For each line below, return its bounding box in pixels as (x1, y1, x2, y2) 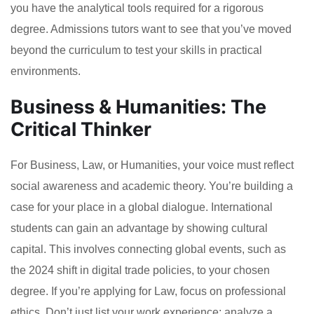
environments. (11, 65, 81, 78)
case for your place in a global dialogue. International (11, 201, 273, 214)
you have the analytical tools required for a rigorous (11, 2, 264, 15)
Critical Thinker (11, 118, 151, 142)
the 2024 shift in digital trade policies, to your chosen (11, 264, 270, 277)
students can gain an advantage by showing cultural (11, 222, 268, 235)
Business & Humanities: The (11, 95, 266, 119)
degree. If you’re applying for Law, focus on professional (11, 285, 286, 298)
